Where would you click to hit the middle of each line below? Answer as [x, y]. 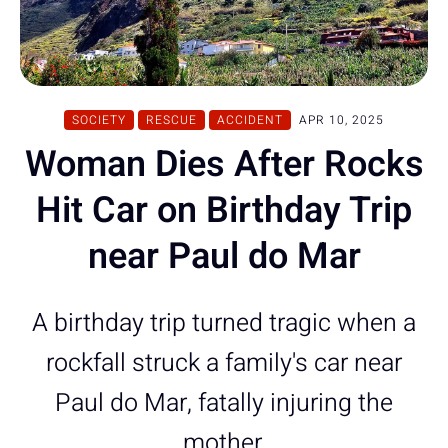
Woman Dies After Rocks [224, 164]
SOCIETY [99, 119]
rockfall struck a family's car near [224, 363]
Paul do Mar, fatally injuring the [224, 403]
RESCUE [171, 119]
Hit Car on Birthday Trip [224, 210]
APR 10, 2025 [341, 119]
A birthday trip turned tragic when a [224, 323]
